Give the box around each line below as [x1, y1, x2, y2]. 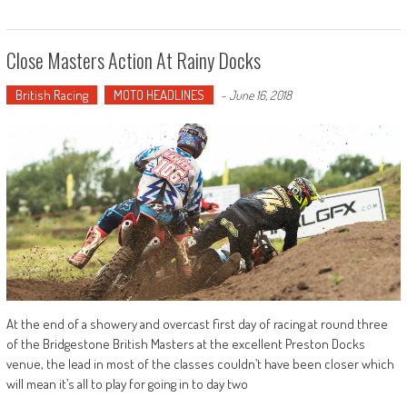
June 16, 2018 [228, 86, 292, 103]
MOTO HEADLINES [113, 85, 204, 104]
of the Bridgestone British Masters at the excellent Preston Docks [5, 335, 365, 353]
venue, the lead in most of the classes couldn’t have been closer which [5, 355, 394, 373]
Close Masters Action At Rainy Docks [5, 45, 261, 74]
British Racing [15, 85, 88, 104]
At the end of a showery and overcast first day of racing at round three [5, 315, 388, 333]
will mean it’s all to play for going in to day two [5, 375, 248, 393]
